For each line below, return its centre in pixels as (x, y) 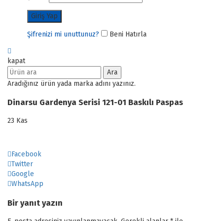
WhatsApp (27, 184)
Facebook (26, 154)
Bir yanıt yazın (35, 203)
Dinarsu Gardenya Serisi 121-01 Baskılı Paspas (95, 102)
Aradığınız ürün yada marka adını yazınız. (72, 83)
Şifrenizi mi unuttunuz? (63, 34)
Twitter (22, 164)
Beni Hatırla (127, 34)
